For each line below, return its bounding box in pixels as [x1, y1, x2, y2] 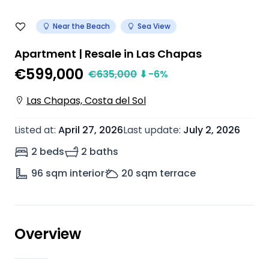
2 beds [31, 145, 64, 159]
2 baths [81, 145, 118, 159]
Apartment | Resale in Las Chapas [14, 46, 202, 61]
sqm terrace [136, 166, 196, 180]
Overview [14, 224, 81, 244]
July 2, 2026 [183, 123, 240, 137]
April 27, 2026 [58, 123, 123, 137]
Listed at [14, 123, 54, 137]
